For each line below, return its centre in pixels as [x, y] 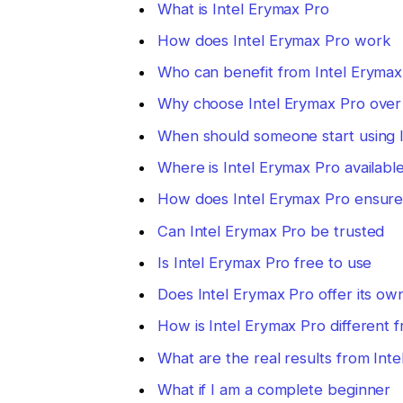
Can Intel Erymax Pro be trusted [271, 231]
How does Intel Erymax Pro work [274, 40]
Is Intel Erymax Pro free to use [264, 262]
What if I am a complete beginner [274, 390]
